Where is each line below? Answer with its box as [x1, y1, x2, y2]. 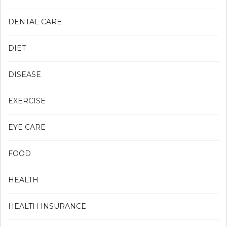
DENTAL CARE [8, 17, 62, 26]
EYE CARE [8, 122, 46, 132]
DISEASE [8, 69, 41, 79]
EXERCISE [8, 96, 46, 105]
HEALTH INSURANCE [8, 201, 86, 211]
